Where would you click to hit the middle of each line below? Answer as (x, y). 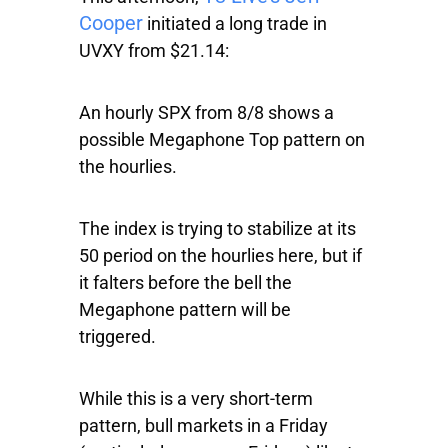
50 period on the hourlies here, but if (220, 256)
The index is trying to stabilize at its (217, 229)
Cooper (111, 23)
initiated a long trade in (235, 24)
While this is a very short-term (196, 399)
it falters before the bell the (185, 283)
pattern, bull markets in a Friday (203, 426)
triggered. (117, 337)
